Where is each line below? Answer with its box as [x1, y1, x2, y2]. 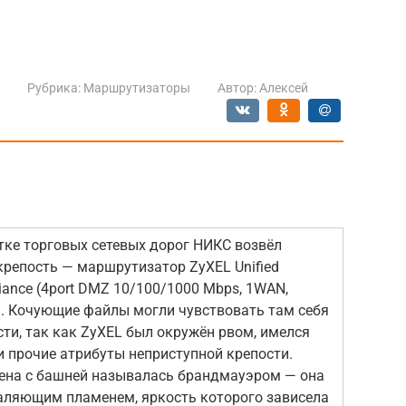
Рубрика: [27, 80, 81, 95]
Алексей [259, 80, 308, 95]
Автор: [217, 80, 256, 95]
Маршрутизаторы [83, 80, 190, 95]
